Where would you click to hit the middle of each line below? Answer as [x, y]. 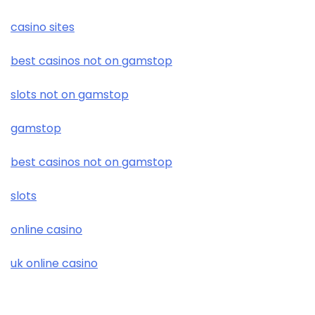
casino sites [43, 27]
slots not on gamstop [70, 95]
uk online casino [54, 264]
